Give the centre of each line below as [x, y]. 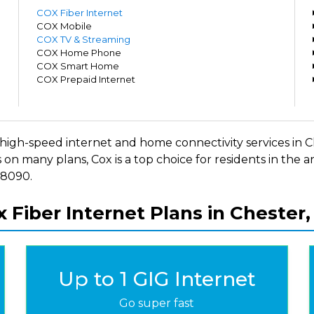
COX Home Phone [79, 53]
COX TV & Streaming [84, 39]
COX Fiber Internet [80, 13]
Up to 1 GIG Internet [157, 279]
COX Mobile [64, 26]
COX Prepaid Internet [86, 79]
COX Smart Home [78, 66]
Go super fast [157, 303]
